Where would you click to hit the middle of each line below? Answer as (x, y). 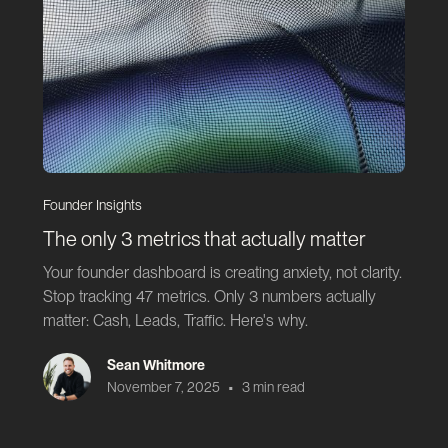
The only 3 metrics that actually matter (204, 239)
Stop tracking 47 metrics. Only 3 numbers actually (209, 297)
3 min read (273, 387)
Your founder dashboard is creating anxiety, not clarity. (222, 273)
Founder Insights (92, 205)
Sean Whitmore (155, 364)
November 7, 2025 (163, 387)
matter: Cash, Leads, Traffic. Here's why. (175, 321)
